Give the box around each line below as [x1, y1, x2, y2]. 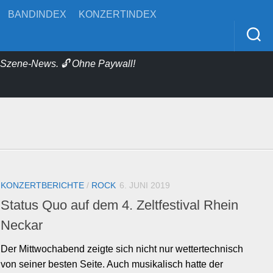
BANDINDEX [8, 9, 66, 19]
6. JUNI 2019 [119, 180, 170, 190]
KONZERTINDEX [79, 9, 157, 19]
